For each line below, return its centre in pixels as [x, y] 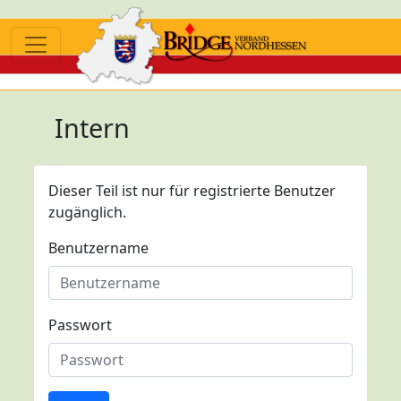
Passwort [80, 325]
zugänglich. [87, 212]
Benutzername [98, 248]
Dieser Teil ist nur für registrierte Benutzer [192, 191]
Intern [92, 128]
